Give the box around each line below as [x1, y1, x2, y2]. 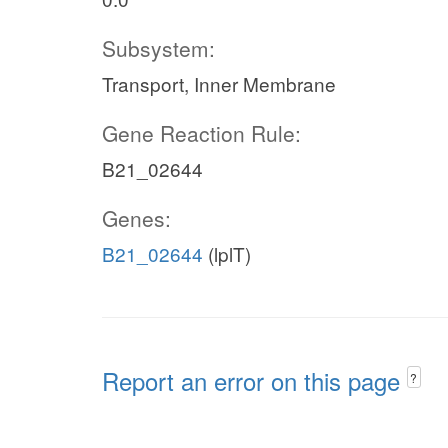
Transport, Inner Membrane [102, 70, 336, 97]
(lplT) [203, 240, 251, 267]
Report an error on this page [102, 363, 407, 398]
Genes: [102, 203, 171, 233]
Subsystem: [102, 33, 215, 63]
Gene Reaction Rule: [102, 118, 301, 148]
